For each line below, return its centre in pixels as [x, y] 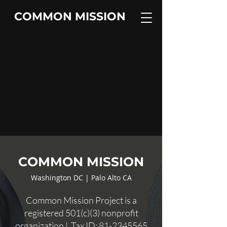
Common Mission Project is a [81, 200]
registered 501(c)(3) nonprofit [81, 213]
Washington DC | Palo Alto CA [81, 178]
